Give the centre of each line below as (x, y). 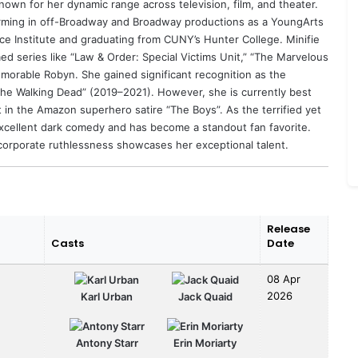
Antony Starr (107, 342)
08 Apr (284, 278)
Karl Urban (107, 296)
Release (288, 229)
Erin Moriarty (205, 342)
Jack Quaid (205, 296)
